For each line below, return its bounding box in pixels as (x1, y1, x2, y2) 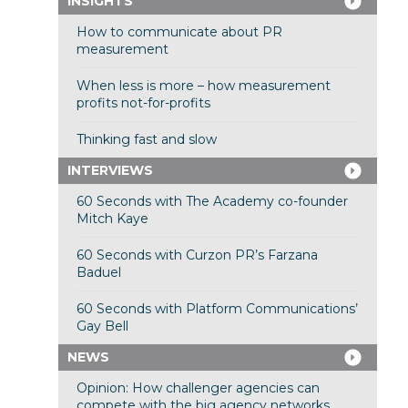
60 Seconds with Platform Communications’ (76, 301, 358, 318)
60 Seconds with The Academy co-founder (76, 193, 348, 210)
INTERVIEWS (66, 162, 153, 179)
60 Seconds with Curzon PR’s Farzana (76, 247, 318, 264)
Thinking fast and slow (76, 131, 217, 148)
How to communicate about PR (76, 24, 282, 41)
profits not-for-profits (76, 95, 210, 112)
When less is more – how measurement (76, 77, 331, 95)
